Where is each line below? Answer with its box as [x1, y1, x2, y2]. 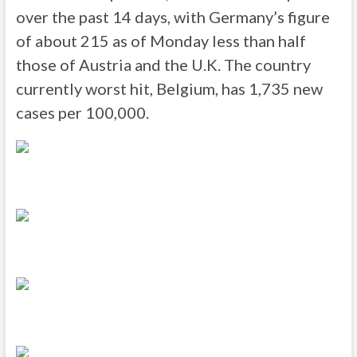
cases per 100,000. [15, 103, 149, 122]
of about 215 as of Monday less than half [15, 31, 306, 50]
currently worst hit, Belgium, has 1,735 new [15, 79, 323, 98]
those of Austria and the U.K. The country [15, 55, 311, 74]
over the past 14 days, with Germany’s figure [15, 7, 330, 26]
